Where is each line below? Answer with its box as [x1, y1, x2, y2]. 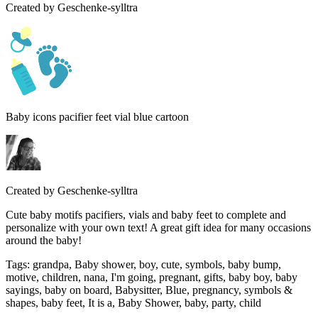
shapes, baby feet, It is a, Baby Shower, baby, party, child [6, 296, 261, 309]
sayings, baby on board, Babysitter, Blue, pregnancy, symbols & [6, 283, 292, 296]
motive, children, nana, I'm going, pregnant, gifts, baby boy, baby [6, 270, 297, 283]
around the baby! [6, 234, 82, 246]
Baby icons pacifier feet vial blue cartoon [6, 110, 189, 123]
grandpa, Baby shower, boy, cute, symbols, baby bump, [33, 258, 281, 270]
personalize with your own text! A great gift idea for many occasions [6, 221, 311, 234]
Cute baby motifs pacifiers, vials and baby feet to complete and [6, 208, 286, 221]
